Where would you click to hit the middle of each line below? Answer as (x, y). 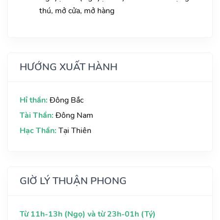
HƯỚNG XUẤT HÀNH (69, 67)
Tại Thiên (75, 131)
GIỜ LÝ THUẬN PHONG (73, 181)
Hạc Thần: (39, 131)
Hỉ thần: (35, 100)
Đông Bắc (67, 100)
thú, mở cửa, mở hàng (77, 11)
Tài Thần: (38, 116)
